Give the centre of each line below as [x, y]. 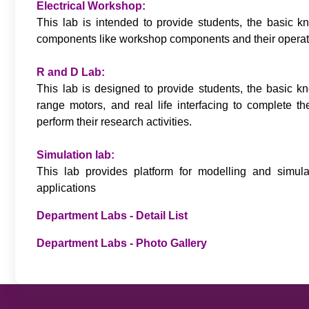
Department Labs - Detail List [114, 215]
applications [67, 188]
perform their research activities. [114, 121]
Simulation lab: [76, 154]
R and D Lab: [71, 72]
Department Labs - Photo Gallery [122, 243]
